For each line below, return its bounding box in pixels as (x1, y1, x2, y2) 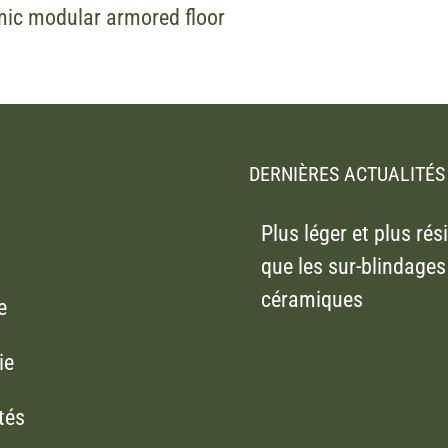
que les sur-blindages (261, 254, 446, 279)
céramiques (261, 287, 363, 312)
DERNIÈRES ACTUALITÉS (249, 162, 445, 186)
